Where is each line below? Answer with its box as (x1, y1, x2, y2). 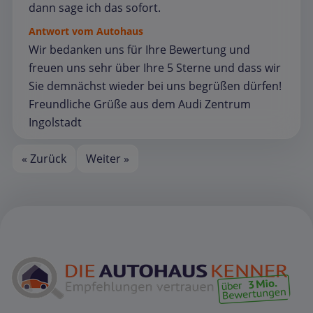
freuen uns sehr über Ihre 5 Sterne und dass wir (29, 59, 281, 75)
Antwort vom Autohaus (29, 24, 143, 38)
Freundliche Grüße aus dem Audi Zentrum (29, 96, 251, 112)
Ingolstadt (29, 114, 82, 130)
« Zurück (22, 150, 67, 166)
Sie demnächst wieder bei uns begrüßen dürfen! (29, 78, 282, 94)
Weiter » (85, 150, 129, 166)
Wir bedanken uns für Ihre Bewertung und (29, 41, 250, 57)
